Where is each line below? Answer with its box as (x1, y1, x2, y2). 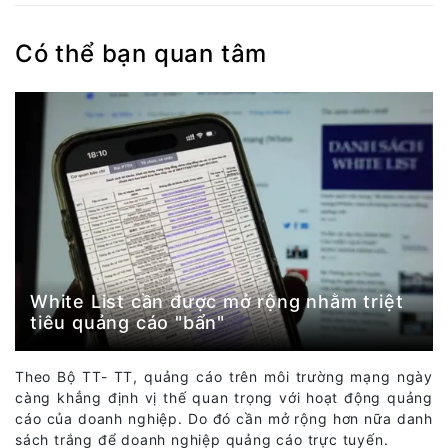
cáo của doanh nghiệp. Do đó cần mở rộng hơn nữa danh (15, 409, 433, 427)
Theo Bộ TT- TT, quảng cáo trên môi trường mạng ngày (15, 367, 433, 385)
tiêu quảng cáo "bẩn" (30, 311, 226, 333)
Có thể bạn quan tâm (15, 38, 268, 68)
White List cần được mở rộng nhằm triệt (30, 290, 404, 312)
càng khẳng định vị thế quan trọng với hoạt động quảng (15, 388, 433, 406)
